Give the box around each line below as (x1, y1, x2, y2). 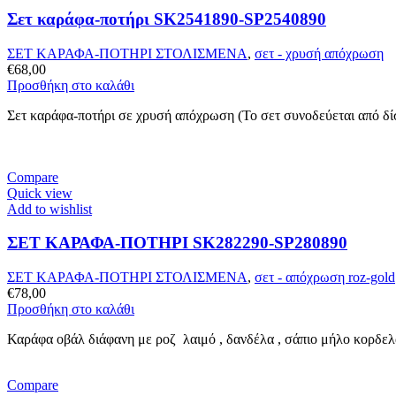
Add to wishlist (7, 201, 92, 217)
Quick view (7, 185, 72, 201)
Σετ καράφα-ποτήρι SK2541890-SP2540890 (7, 9, 326, 28)
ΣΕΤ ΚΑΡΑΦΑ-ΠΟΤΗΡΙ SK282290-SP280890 (7, 233, 347, 253)
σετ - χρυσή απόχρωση (255, 45, 384, 61)
